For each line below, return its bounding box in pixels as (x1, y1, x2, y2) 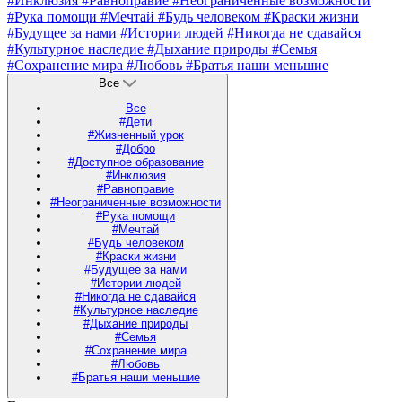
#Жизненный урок (87, 127, 184, 142)
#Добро (116, 141, 155, 155)
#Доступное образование (67, 154, 204, 169)
